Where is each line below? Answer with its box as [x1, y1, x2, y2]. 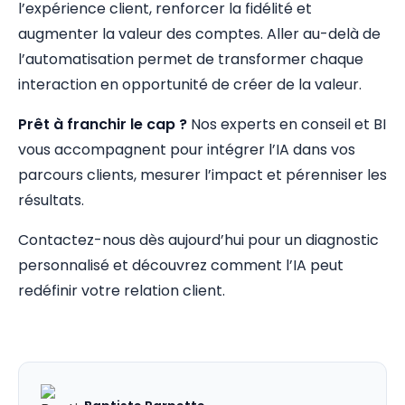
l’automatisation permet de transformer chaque [18, 49, 363, 70]
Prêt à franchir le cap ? [18, 114, 187, 135]
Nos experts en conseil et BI [187, 114, 386, 135]
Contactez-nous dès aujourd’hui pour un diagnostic [18, 230, 379, 250]
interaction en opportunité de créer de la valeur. [18, 74, 362, 95]
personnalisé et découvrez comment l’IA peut [18, 255, 344, 276]
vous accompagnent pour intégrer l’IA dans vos [18, 139, 355, 160]
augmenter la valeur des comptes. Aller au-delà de [18, 24, 381, 44]
